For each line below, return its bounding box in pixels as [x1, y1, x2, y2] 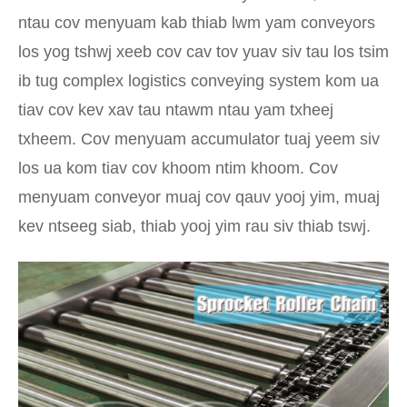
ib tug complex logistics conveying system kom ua [18, 72, 379, 91]
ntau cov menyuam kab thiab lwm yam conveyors [18, 14, 375, 33]
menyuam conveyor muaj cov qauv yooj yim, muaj [18, 188, 380, 207]
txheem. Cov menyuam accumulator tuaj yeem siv [18, 130, 380, 149]
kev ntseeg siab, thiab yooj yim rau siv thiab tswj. [18, 217, 371, 236]
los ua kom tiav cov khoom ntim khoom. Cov [18, 159, 338, 178]
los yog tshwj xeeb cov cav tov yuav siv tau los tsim [18, 43, 389, 62]
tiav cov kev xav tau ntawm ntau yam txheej [18, 101, 333, 120]
